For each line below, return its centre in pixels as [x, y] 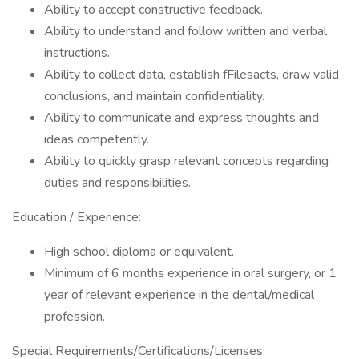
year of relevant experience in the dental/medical [179, 295]
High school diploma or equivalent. [139, 252]
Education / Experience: [77, 217]
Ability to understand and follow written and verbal [186, 31]
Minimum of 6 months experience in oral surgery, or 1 [190, 273]
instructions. [77, 53]
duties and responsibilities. [117, 183]
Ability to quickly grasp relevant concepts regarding [186, 161]
